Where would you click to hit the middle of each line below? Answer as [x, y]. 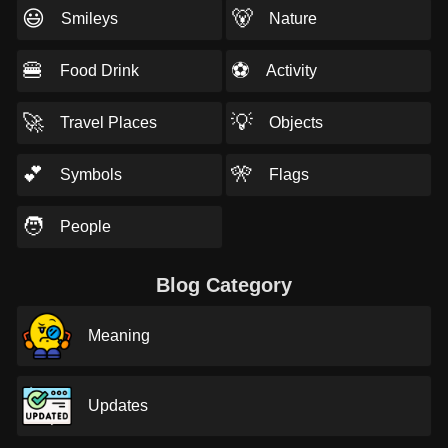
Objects [295, 122]
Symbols [91, 174]
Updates [118, 405]
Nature [292, 18]
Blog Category [224, 285]
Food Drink [99, 70]
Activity [291, 70]
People [85, 226]
